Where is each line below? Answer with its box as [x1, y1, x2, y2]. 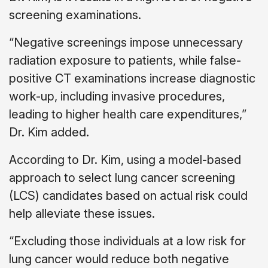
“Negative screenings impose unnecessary [9, 35, 243, 50]
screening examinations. [9, 7, 141, 22]
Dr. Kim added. [9, 124, 89, 139]
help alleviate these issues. [9, 206, 155, 221]
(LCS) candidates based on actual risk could [9, 188, 248, 203]
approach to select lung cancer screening [9, 170, 235, 185]
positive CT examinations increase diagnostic [9, 71, 255, 86]
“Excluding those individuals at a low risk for [9, 233, 246, 248]
